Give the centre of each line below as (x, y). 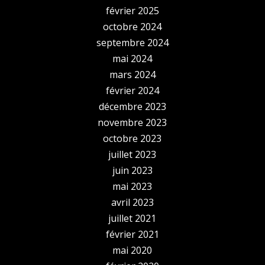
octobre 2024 (132, 26)
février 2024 (132, 90)
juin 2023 (132, 170)
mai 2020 (132, 250)
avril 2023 (132, 202)
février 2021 (132, 234)
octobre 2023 (132, 138)
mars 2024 (132, 74)
